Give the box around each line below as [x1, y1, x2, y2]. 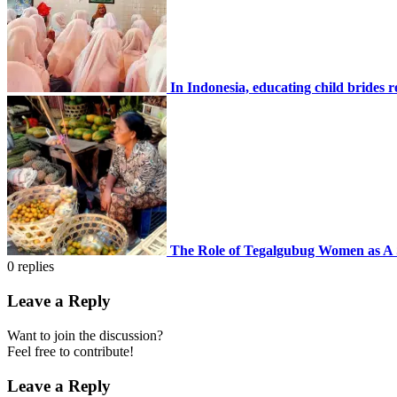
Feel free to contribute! [7, 343, 134, 359]
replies [18, 259, 54, 275]
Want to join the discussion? [7, 327, 163, 343]
